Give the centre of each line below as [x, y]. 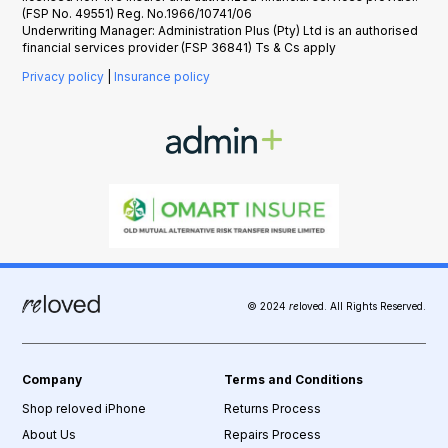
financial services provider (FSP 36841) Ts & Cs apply [179, 48]
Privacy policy [63, 77]
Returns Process [272, 409]
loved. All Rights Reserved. [362, 305]
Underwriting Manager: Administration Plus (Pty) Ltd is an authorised [220, 31]
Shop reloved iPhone [84, 409]
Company [52, 380]
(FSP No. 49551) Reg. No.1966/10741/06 [137, 14]
